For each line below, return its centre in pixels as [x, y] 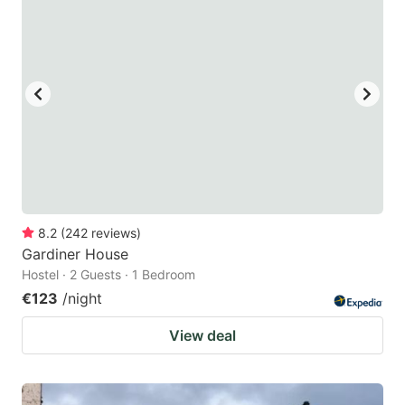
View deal [202, 335]
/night [82, 298]
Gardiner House [75, 254]
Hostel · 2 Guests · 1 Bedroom [108, 274]
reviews [114, 232]
